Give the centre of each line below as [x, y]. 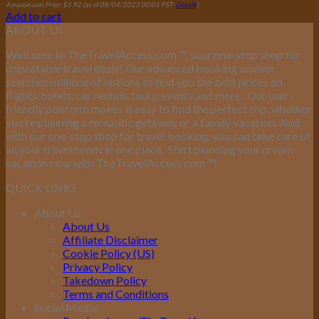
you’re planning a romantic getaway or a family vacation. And [152, 122]
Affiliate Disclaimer [110, 240]
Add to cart [33, 16]
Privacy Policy [98, 267]
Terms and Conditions [116, 294]
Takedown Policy [105, 281]
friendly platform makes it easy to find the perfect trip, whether [158, 109]
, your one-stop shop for [243, 55]
